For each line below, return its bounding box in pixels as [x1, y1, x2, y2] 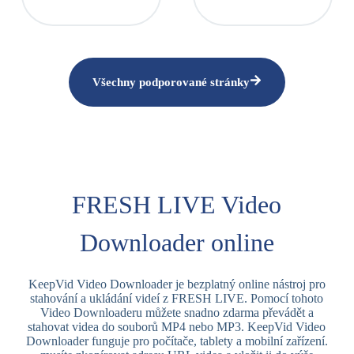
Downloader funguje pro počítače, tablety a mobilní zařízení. [25, 334, 328, 348]
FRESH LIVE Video [72, 190, 282, 219]
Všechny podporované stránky [92, 76, 250, 88]
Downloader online [79, 228, 274, 257]
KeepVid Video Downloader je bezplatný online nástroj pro [28, 277, 326, 291]
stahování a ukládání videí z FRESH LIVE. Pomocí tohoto [30, 292, 324, 305]
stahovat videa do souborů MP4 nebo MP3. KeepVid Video [28, 320, 326, 333]
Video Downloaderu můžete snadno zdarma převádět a [40, 306, 314, 319]
